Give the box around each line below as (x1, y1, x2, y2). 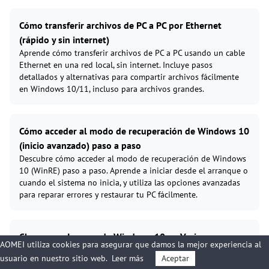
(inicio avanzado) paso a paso (19, 139, 141, 152)
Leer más (112, 253, 144, 264)
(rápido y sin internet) (19, 34, 109, 46)
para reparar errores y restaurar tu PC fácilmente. (19, 189, 198, 201)
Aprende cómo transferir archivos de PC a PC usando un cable (19, 47, 245, 59)
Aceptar (162, 253, 189, 264)
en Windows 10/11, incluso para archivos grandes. (19, 83, 204, 95)
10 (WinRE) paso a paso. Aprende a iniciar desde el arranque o (19, 165, 248, 177)
